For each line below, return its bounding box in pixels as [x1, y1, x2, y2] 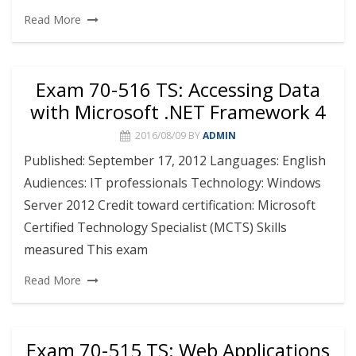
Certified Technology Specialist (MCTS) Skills [24, 219, 287, 236]
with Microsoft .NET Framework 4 [30, 99, 326, 125]
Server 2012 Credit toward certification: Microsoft [24, 196, 315, 214]
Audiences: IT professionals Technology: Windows [24, 174, 321, 192]
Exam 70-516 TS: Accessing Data [36, 76, 320, 103]
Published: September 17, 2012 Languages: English [24, 152, 326, 169]
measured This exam [24, 241, 148, 258]
